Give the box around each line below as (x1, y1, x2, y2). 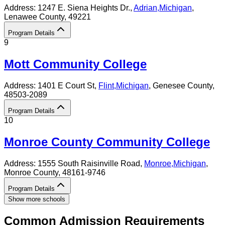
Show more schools (8, 195, 65, 203)
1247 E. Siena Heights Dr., (38, 3, 134, 12)
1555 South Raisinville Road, (38, 159, 144, 168)
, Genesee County (149, 81, 212, 90)
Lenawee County (4, 12, 64, 21)
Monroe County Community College (4, 135, 210, 149)
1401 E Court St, (38, 81, 98, 90)
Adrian (134, 3, 157, 12)
